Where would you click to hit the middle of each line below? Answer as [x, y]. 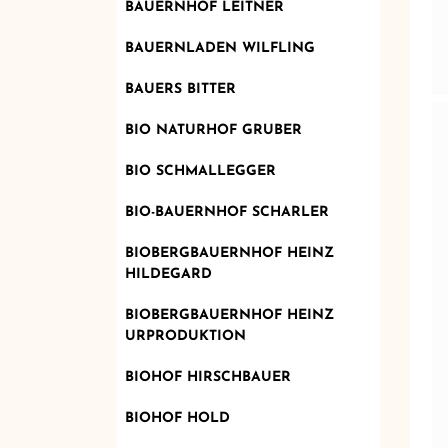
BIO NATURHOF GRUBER [213, 130]
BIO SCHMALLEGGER [200, 171]
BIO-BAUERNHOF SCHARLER [226, 212]
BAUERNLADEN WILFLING [219, 48]
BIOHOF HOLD [177, 418]
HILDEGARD [168, 274]
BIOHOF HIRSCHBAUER [207, 377]
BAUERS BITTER [180, 89]
